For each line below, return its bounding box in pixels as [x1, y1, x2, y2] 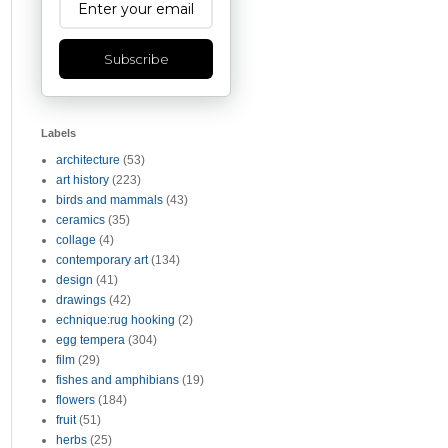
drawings [56, 293, 106, 307]
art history [56, 173, 109, 187]
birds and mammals [56, 193, 163, 207]
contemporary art [56, 253, 148, 267]
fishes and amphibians [56, 373, 179, 387]
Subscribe [103, 51, 169, 67]
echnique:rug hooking [56, 313, 175, 327]
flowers [56, 393, 95, 407]
